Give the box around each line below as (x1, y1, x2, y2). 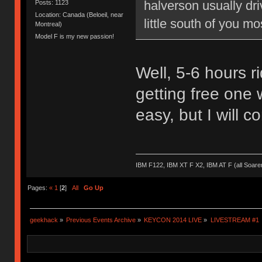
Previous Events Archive (66, 216, 136, 223)
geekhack (29, 216, 58, 223)
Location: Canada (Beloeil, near (35, 11, 124, 18)
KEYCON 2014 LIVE (144, 216, 202, 223)
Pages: (27, 184, 49, 191)
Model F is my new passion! (35, 33, 115, 40)
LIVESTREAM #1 (210, 216, 259, 223)
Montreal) (35, 20, 63, 27)
